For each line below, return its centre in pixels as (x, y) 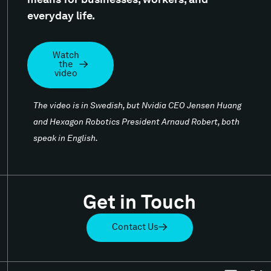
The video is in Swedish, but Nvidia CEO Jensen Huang (137, 106)
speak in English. (66, 139)
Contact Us (135, 228)
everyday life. (61, 16)
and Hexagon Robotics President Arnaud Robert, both (136, 122)
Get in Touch (139, 204)
